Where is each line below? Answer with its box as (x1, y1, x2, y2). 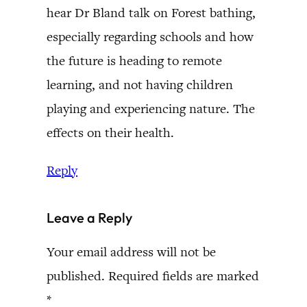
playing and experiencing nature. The (47, 100, 255, 117)
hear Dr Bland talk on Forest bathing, (47, 4, 256, 21)
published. (47, 267, 105, 284)
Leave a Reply (47, 209, 132, 226)
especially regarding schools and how (47, 28, 254, 45)
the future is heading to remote (47, 52, 222, 69)
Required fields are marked (108, 267, 259, 284)
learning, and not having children (47, 76, 233, 93)
